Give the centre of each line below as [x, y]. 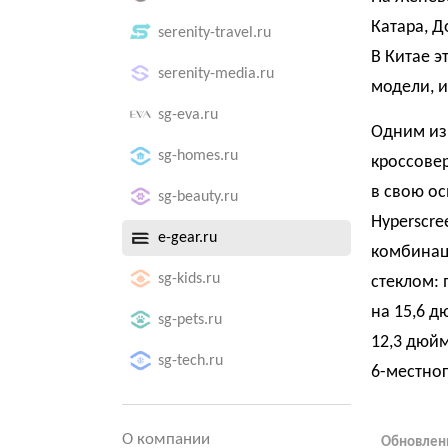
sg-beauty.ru [198, 197]
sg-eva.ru [188, 115]
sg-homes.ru [198, 156]
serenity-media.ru [216, 74]
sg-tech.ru [190, 361]
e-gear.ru [187, 238]
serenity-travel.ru [214, 33]
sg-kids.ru [189, 279]
